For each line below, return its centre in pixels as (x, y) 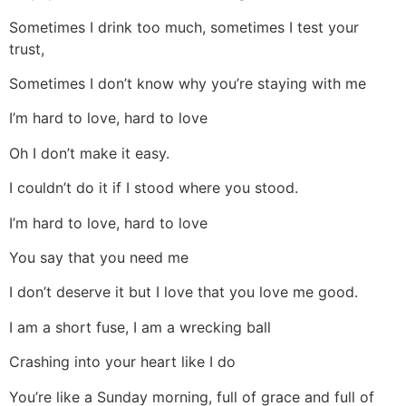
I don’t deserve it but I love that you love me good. (184, 292)
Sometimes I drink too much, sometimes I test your (184, 27)
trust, (27, 48)
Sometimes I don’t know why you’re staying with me (188, 84)
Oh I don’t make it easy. (89, 153)
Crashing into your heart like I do (122, 362)
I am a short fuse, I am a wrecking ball (140, 327)
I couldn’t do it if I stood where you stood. (154, 188)
